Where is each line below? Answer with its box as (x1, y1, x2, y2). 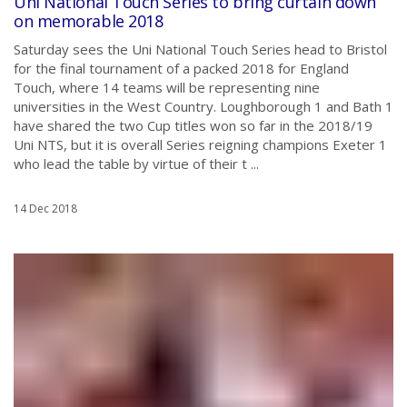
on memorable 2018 (14, 10, 164, 32)
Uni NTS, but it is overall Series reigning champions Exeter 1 (14, 135, 387, 154)
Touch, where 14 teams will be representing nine (14, 78, 320, 96)
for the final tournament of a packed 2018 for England (14, 59, 349, 77)
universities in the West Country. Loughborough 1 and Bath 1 (14, 97, 393, 115)
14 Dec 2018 (14, 201, 77, 216)
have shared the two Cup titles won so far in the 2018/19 (14, 116, 372, 134)
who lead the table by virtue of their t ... (14, 154, 259, 173)
